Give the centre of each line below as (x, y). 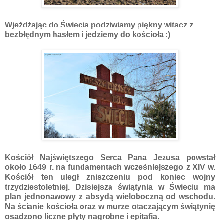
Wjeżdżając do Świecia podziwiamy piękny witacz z (99, 25)
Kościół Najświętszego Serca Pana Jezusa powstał (110, 157)
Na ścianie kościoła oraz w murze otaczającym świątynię (110, 206)
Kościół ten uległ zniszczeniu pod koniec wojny (110, 177)
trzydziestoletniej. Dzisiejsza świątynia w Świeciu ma (110, 187)
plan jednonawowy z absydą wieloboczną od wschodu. (110, 196)
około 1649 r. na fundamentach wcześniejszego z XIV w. (110, 167)
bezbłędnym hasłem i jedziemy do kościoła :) (88, 34)
